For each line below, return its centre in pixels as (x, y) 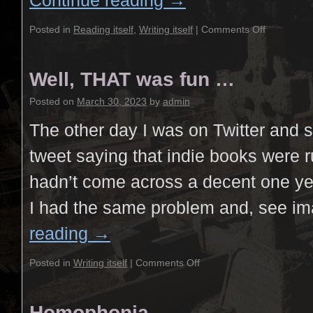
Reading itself (103, 29)
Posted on (52, 101)
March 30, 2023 (112, 101)
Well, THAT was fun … (132, 79)
